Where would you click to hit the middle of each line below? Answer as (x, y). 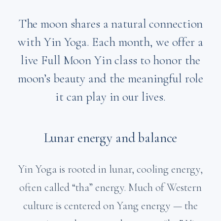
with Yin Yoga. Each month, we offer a (110, 42)
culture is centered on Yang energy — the (110, 206)
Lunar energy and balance (110, 138)
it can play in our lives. (110, 97)
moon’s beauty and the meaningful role (110, 78)
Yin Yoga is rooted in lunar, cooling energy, (110, 169)
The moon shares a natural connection (110, 24)
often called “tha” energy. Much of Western (110, 187)
